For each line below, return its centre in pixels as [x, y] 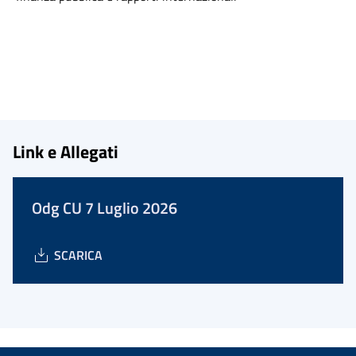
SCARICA [78, 255]
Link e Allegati [66, 151]
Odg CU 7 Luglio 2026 [104, 208]
